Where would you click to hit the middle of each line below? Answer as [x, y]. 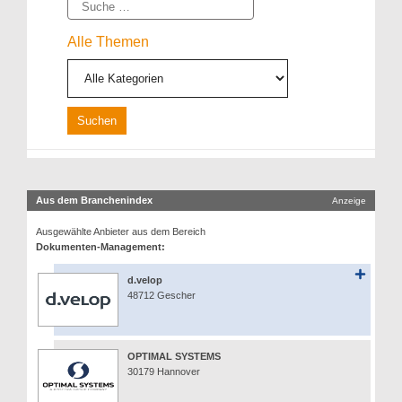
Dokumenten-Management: [100, 247]
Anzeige [349, 201]
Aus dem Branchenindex [94, 201]
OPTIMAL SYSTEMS [174, 357]
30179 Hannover [164, 372]
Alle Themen [108, 42]
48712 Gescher [162, 296]
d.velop [145, 280]
